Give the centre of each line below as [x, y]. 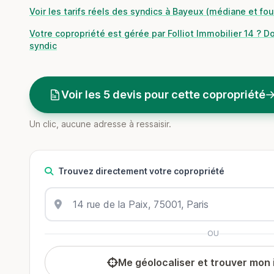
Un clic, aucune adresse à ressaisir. [100, 124]
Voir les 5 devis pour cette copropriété [163, 94]
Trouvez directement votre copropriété [141, 171]
